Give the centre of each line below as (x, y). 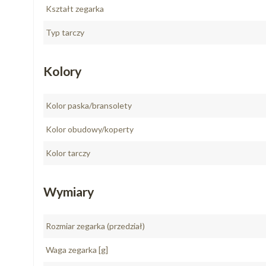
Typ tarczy (65, 32)
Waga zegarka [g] (77, 250)
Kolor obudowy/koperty (90, 129)
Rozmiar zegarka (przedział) (95, 226)
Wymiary (69, 192)
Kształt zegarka (75, 9)
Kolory (62, 71)
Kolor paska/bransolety (89, 105)
